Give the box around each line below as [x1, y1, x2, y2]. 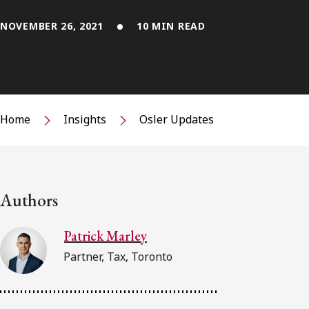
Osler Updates [139, 112, 214, 128]
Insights [63, 112, 106, 128]
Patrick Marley [64, 226, 147, 245]
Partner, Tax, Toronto [63, 248, 172, 264]
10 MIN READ [136, 19, 206, 32]
